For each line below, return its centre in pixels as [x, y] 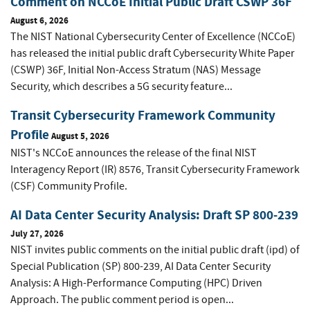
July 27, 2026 [37, 233]
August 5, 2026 [80, 136]
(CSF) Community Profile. [69, 186]
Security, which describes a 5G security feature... [121, 86]
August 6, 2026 [39, 20]
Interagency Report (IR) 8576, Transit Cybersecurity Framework [155, 169]
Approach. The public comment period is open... [122, 299]
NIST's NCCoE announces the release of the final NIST [134, 153]
